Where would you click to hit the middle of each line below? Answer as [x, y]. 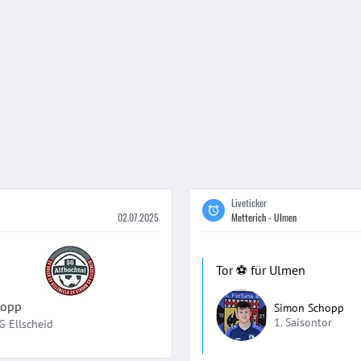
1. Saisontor [303, 322]
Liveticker [249, 203]
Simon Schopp [309, 308]
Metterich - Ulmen [264, 217]
